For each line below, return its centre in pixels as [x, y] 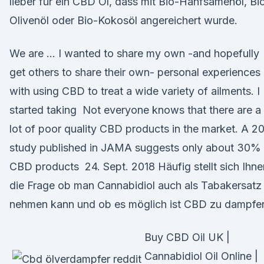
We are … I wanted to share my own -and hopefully [134, 53]
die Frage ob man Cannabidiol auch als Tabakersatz [136, 185]
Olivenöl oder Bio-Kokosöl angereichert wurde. [123, 20]
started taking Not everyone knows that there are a [135, 110]
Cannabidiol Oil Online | [201, 256]
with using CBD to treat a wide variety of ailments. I [135, 91]
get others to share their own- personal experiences [135, 72]
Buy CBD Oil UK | [187, 237]
